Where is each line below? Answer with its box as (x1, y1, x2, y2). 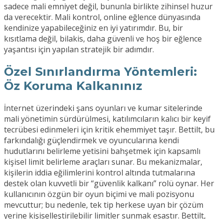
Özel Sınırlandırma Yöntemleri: (4, 65, 197, 79)
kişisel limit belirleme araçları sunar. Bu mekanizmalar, (4, 156, 202, 168)
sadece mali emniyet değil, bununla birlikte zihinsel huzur (4, 1, 213, 12)
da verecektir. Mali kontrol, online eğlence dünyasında (4, 12, 200, 23)
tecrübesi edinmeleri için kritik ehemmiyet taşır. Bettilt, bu (4, 124, 215, 135)
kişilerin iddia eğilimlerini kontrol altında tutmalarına (4, 167, 195, 178)
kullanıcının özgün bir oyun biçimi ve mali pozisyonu (4, 189, 194, 200)
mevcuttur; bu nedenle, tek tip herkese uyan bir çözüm (4, 199, 203, 211)
